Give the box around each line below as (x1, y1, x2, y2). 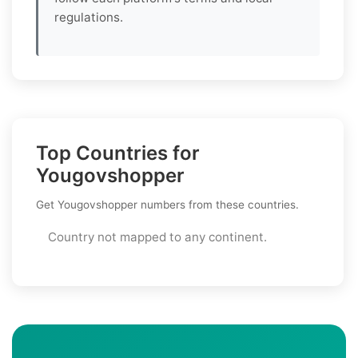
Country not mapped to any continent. (48, 229, 267, 245)
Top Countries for (36, 141, 200, 165)
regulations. (54, 9, 123, 25)
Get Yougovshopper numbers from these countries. (36, 197, 299, 211)
